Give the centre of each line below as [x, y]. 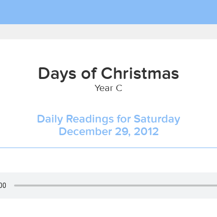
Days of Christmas [108, 73]
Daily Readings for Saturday [108, 118]
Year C [108, 87]
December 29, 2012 [108, 131]
